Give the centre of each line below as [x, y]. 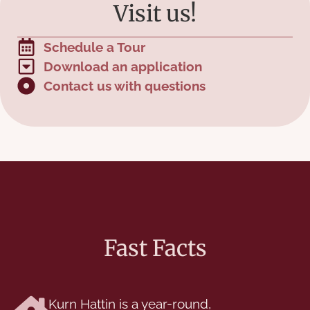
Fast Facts [155, 248]
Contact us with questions [124, 85]
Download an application [122, 66]
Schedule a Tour [94, 47]
